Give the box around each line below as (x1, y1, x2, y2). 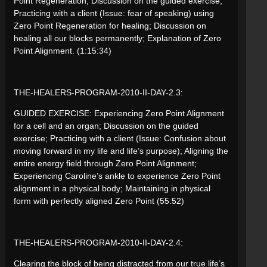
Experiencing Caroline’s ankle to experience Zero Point (14, 170, 221, 181)
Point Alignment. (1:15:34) (14, 45, 111, 55)
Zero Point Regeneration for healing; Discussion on (14, 20, 206, 30)
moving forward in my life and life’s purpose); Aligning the (14, 145, 228, 156)
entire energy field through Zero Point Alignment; (14, 158, 197, 168)
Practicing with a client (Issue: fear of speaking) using (14, 8, 214, 18)
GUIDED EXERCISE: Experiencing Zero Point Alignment (14, 108, 224, 118)
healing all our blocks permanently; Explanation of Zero (14, 33, 221, 43)
